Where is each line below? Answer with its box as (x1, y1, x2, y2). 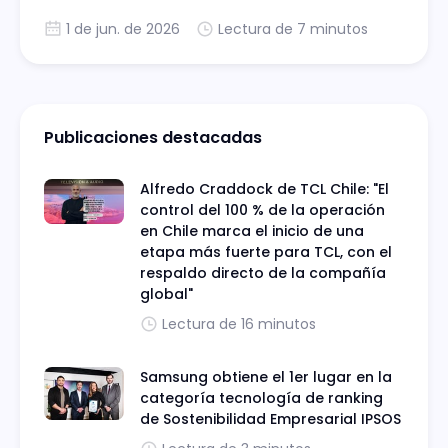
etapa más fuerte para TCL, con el (140, 242, 392, 262)
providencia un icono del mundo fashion (44, 28, 355, 51)
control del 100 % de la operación (140, 200, 385, 220)
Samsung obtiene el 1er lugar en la (140, 367, 392, 387)
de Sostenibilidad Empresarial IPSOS (140, 409, 401, 429)
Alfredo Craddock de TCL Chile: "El (140, 179, 389, 199)
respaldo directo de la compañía (140, 263, 386, 283)
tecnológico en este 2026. (44, 56, 246, 79)
